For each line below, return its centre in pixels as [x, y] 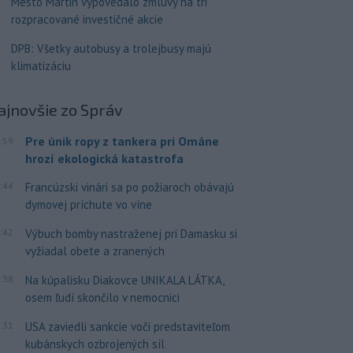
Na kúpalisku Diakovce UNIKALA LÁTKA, [124, 280]
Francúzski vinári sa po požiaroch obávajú [129, 187]
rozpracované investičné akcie [87, 19]
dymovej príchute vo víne [88, 204]
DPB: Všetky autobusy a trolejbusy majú [111, 48]
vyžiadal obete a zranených [95, 251]
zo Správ [92, 109]
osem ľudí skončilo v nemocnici [102, 297]
